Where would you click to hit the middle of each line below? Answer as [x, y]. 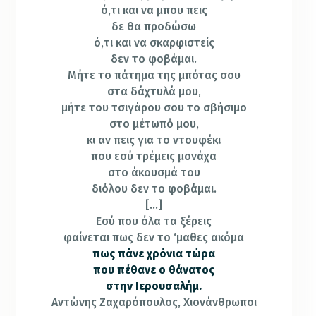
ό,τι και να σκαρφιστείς [154, 42]
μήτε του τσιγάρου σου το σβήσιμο [154, 107]
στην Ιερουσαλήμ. [154, 286]
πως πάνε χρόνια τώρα [154, 253]
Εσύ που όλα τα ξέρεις [154, 221]
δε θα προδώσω [154, 26]
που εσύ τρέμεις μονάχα [154, 156]
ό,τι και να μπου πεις [154, 10]
